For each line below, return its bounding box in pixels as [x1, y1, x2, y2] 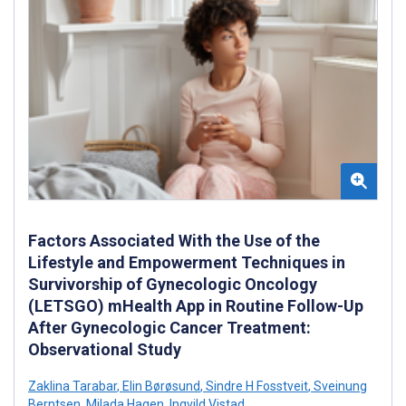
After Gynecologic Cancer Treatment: [28, 317, 311, 337]
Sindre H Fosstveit [203, 378, 308, 393]
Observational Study [28, 339, 181, 359]
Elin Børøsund [120, 378, 200, 393]
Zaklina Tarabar [28, 378, 117, 393]
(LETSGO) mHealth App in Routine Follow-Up [28, 295, 363, 315]
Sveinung [311, 378, 367, 393]
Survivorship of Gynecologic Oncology [28, 274, 317, 294]
